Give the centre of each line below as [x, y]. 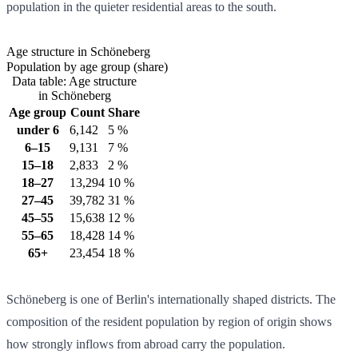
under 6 [38, 129]
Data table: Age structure [74, 81]
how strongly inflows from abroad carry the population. [146, 344]
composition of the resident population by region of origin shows [169, 321]
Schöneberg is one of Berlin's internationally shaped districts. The [171, 299]
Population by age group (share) [87, 66]
